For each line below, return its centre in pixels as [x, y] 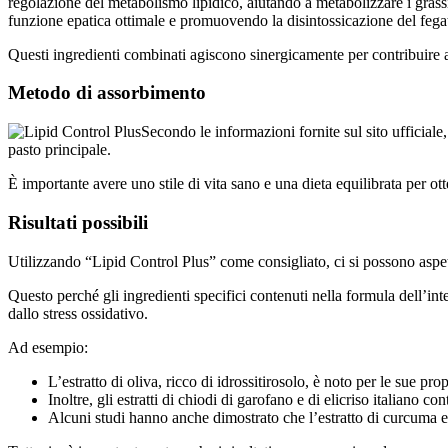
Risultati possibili [78, 222]
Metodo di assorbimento [107, 93]
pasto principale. [59, 150]
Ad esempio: [48, 347]
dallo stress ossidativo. [78, 313]
